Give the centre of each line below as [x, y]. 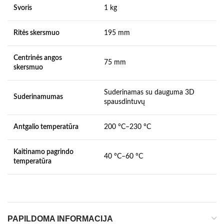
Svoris [23, 8]
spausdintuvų [124, 102]
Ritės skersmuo [36, 33]
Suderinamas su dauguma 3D [149, 92]
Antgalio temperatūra [46, 127]
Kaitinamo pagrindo [43, 152]
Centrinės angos [38, 58]
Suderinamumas [38, 97]
